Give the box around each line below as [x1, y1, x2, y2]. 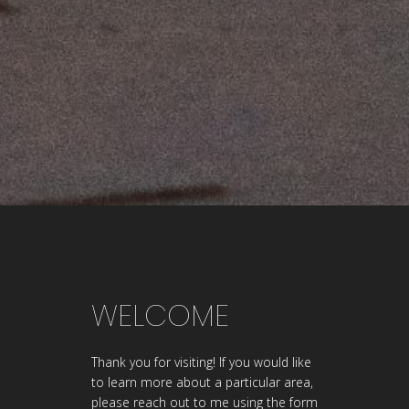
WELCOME [91, 295, 229, 336]
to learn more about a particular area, [91, 373, 313, 391]
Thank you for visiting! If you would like [91, 353, 311, 371]
